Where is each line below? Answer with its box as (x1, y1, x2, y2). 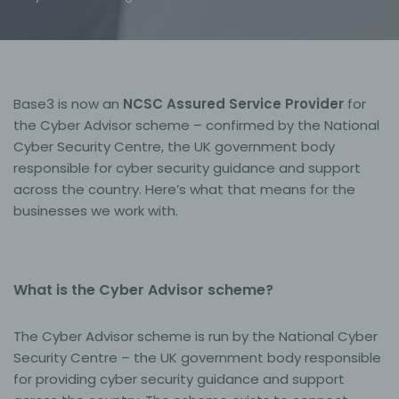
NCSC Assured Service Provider (123, 94, 344, 113)
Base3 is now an (13, 94, 123, 113)
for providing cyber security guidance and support (13, 369, 345, 388)
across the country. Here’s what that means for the (13, 179, 355, 199)
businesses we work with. (13, 200, 178, 220)
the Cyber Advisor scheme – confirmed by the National (13, 115, 379, 134)
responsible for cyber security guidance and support (13, 158, 361, 177)
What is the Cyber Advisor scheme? (13, 279, 273, 300)
